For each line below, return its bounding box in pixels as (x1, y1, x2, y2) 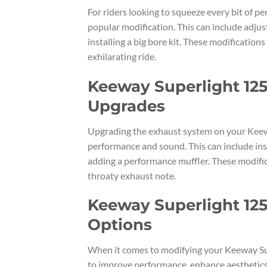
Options (88, 215, 152, 234)
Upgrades (88, 96, 165, 115)
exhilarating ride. (88, 50, 156, 62)
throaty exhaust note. (88, 169, 176, 181)
